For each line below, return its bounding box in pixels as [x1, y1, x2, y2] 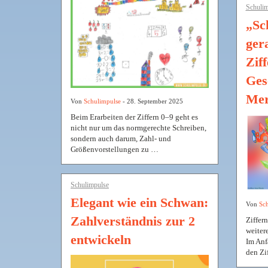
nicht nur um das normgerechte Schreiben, [71, 123, 206, 132]
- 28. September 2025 [121, 97, 183, 105]
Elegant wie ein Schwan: [71, 194, 208, 210]
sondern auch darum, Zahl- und [71, 133, 171, 143]
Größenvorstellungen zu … [71, 144, 159, 154]
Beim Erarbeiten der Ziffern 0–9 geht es [71, 112, 198, 121]
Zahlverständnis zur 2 [71, 213, 195, 229]
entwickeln [71, 232, 131, 247]
